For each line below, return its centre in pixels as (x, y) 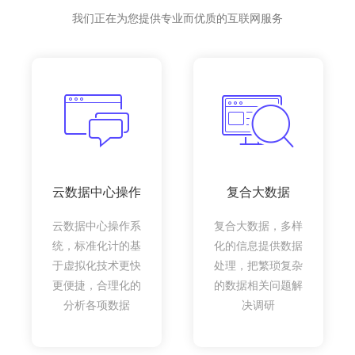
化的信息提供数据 (258, 245)
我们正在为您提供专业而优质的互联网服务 (177, 18)
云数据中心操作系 (97, 225)
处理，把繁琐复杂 (258, 265)
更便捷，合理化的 (97, 285)
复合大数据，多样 (258, 225)
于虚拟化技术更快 (97, 265)
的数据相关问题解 (258, 285)
